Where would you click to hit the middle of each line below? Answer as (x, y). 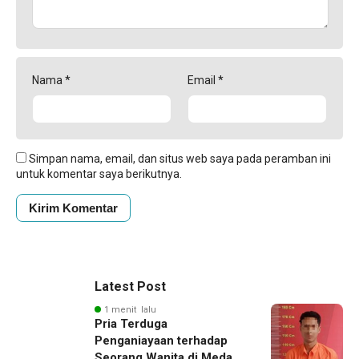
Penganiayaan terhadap (161, 340)
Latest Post (130, 286)
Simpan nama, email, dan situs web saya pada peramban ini (180, 158)
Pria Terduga (131, 323)
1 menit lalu (130, 309)
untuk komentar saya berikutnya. (99, 173)
